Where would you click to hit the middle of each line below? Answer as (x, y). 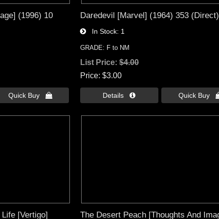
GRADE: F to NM (105, 48)
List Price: (99, 63)
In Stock (101, 32)
